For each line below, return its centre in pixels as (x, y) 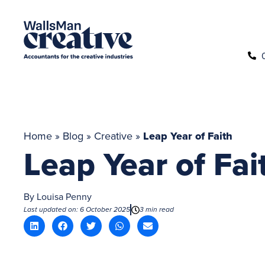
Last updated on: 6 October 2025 (77, 210)
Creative (113, 136)
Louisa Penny (63, 196)
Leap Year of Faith (188, 136)
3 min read (157, 210)
